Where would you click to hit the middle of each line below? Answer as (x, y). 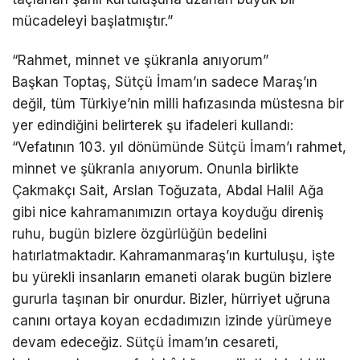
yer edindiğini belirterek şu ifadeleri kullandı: (153, 126)
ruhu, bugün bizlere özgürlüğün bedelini (139, 234)
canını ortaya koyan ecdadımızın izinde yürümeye (172, 321)
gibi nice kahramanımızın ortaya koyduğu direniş (168, 213)
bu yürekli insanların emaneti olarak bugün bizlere (172, 278)
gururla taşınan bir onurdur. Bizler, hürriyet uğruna (171, 299)
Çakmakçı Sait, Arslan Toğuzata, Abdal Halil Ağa (168, 191)
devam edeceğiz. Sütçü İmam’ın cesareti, (145, 343)
